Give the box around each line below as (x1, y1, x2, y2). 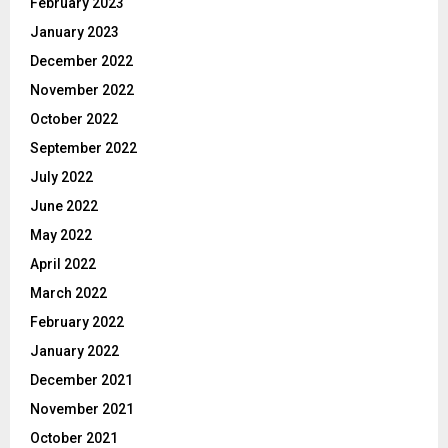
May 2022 (30, 227, 92, 244)
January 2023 (30, 24, 119, 41)
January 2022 (30, 343, 119, 360)
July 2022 (30, 169, 93, 186)
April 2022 (30, 256, 96, 273)
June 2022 (30, 198, 98, 215)
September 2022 (30, 140, 137, 157)
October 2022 (30, 111, 118, 128)
